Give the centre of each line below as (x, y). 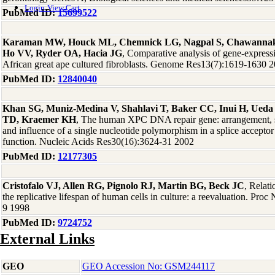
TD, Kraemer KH (39, 119)
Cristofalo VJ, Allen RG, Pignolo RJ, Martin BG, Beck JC (123, 186)
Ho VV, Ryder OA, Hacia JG (62, 53)
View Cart (64, 8)
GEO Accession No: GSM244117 (149, 266)
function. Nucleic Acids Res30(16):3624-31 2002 (98, 141)
